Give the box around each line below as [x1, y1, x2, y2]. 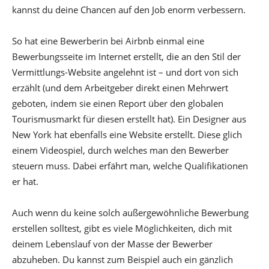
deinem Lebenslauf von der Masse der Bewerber [12, 238, 213, 250]
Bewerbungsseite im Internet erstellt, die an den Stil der [12, 50, 241, 63]
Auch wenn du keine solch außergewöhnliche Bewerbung [12, 207, 249, 219]
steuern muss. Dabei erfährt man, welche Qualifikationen [12, 160, 248, 172]
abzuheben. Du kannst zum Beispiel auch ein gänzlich [12, 253, 233, 266]
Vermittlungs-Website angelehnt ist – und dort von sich [12, 66, 238, 79]
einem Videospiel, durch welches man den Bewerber [12, 144, 229, 157]
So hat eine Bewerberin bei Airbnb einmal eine [12, 35, 204, 47]
